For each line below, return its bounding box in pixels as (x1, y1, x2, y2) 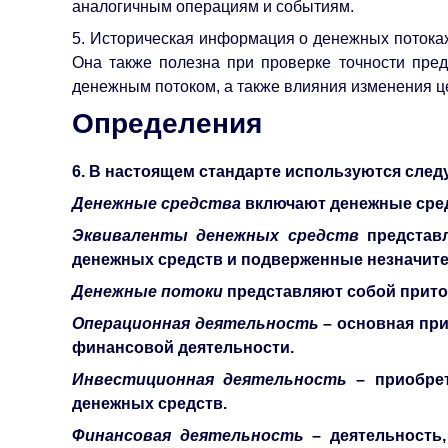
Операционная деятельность (72, 315, 324, 333)
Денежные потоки (72, 283, 227, 301)
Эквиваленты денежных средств (72, 227, 367, 245)
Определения (72, 108, 262, 140)
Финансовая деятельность (72, 427, 313, 445)
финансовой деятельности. (72, 339, 294, 357)
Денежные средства (72, 195, 245, 213)
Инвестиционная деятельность (72, 371, 357, 389)
